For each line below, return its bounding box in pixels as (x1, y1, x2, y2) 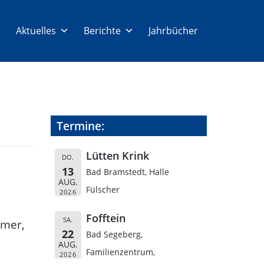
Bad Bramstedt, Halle (86, 166, 170, 177)
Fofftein (86, 211, 126, 225)
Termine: (57, 118, 104, 134)
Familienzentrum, (86, 246, 156, 258)
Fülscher (86, 184, 120, 195)
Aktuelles (16, 24, 56, 37)
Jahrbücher (148, 24, 198, 37)
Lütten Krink (86, 148, 150, 163)
